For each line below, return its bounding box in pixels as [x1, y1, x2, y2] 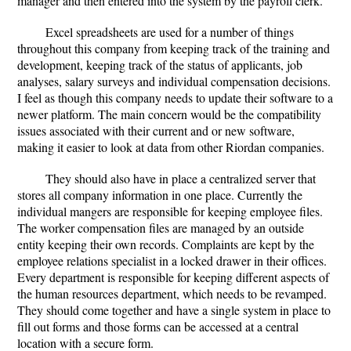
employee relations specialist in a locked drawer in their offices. [17, 252, 327, 269]
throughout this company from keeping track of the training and [17, 40, 330, 56]
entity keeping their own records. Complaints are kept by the [17, 236, 314, 252]
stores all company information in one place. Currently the [17, 186, 302, 203]
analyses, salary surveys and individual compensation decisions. [17, 73, 331, 89]
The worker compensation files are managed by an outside [17, 219, 304, 236]
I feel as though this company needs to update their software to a [17, 89, 333, 106]
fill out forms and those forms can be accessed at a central [17, 318, 299, 335]
